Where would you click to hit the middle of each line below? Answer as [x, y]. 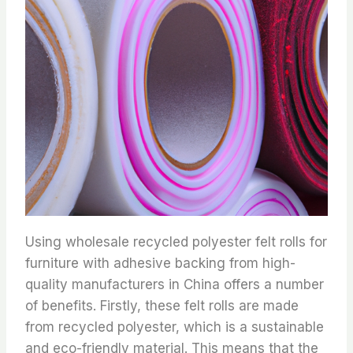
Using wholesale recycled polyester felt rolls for [176, 242]
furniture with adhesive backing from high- [160, 263]
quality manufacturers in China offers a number [175, 284]
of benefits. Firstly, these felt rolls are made [162, 305]
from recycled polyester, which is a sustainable [175, 327]
